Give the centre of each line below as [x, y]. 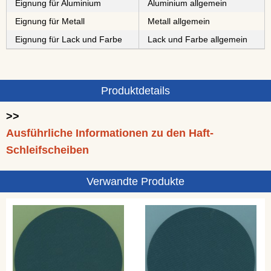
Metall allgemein [179, 21]
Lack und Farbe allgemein [198, 39]
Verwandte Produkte [135, 181]
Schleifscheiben [47, 150]
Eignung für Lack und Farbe [69, 39]
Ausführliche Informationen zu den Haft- [110, 133]
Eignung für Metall [50, 21]
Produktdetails [135, 91]
